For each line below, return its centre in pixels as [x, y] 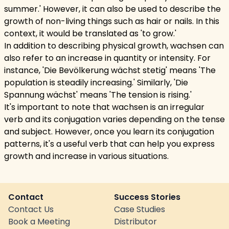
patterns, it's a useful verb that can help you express [109, 144]
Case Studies [140, 209]
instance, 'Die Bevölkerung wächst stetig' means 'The [110, 70]
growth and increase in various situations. [86, 156]
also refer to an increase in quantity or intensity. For [107, 58]
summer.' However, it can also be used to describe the [112, 9]
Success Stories [147, 197]
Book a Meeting [39, 222]
